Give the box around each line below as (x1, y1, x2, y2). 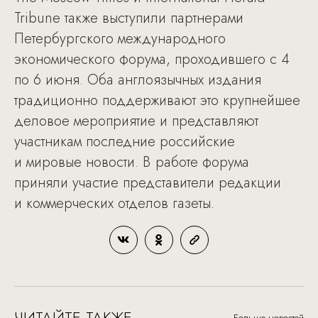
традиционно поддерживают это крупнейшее (14, 90, 300, 111)
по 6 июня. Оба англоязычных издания (14, 70, 261, 90)
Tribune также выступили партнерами (14, 8, 243, 28)
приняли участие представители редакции (14, 172, 281, 193)
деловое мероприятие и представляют (14, 111, 258, 131)
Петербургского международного (14, 28, 226, 49)
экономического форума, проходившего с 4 (14, 49, 290, 70)
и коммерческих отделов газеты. (14, 193, 214, 214)
